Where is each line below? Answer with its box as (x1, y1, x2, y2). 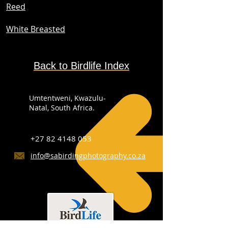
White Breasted (6, 23, 65, 35)
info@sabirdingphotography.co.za (31, 151, 146, 160)
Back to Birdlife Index (34, 60, 129, 71)
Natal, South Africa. (29, 103, 95, 112)
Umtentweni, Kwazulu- (29, 93, 106, 103)
